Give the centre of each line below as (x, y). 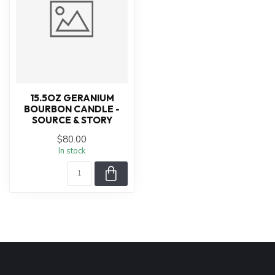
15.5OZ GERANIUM (72, 98)
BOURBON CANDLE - (72, 109)
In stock (72, 151)
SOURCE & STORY (72, 120)
